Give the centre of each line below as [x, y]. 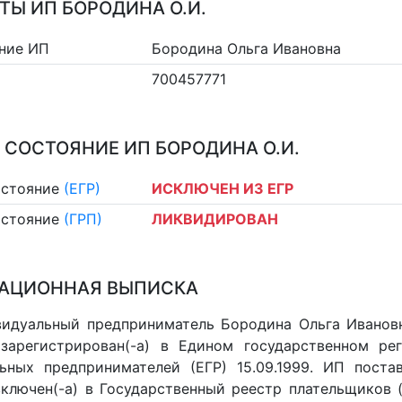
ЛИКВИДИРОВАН [215, 219]
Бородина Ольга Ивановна [247, 48]
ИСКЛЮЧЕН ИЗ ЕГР [223, 188]
